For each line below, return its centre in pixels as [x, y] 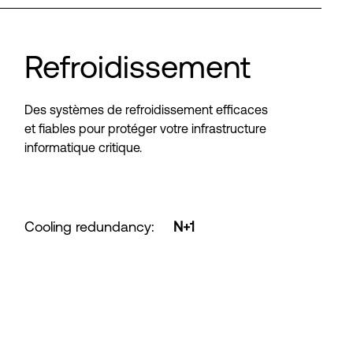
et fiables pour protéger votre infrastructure [146, 128]
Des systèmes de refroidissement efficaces [147, 110]
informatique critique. [84, 147]
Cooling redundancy [88, 227]
